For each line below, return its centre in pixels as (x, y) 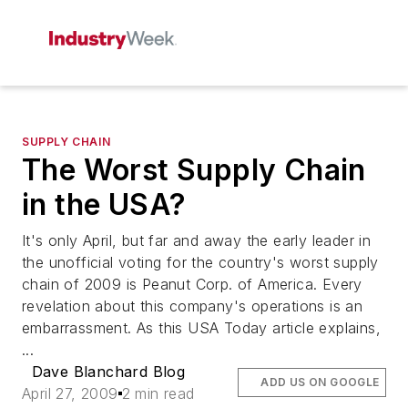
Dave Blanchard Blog (108, 372)
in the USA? (104, 204)
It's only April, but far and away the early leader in (197, 240)
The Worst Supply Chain (194, 170)
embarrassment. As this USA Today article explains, (201, 328)
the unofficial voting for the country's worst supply (200, 262)
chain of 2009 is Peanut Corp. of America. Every (192, 284)
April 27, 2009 (70, 393)
